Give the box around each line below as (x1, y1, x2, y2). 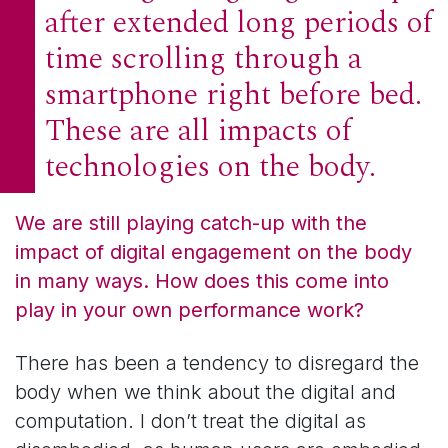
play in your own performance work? (15, 298, 364, 323)
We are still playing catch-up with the (15, 211, 367, 236)
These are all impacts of (45, 108, 352, 155)
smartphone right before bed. (45, 72, 422, 119)
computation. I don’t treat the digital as (15, 409, 366, 434)
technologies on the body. (45, 144, 376, 191)
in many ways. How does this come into (15, 269, 389, 294)
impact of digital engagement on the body (15, 240, 412, 265)
